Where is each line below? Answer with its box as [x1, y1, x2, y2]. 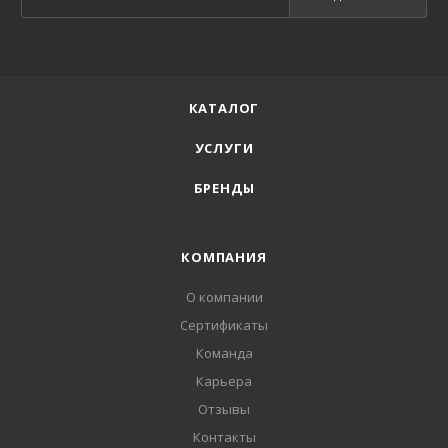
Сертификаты [180, 315, 268, 334]
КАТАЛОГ [188, 98, 260, 117]
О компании [185, 287, 263, 306]
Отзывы [198, 399, 250, 418]
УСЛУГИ [194, 138, 254, 157]
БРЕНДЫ [193, 178, 255, 197]
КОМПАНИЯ [181, 247, 267, 266]
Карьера [196, 371, 252, 390]
